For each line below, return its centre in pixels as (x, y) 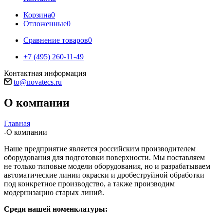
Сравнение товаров (56, 40)
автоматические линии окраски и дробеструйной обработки (104, 175)
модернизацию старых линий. (54, 192)
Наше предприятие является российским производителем (100, 148)
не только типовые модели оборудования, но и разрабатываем (107, 166)
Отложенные (45, 24)
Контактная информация (45, 73)
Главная (17, 123)
